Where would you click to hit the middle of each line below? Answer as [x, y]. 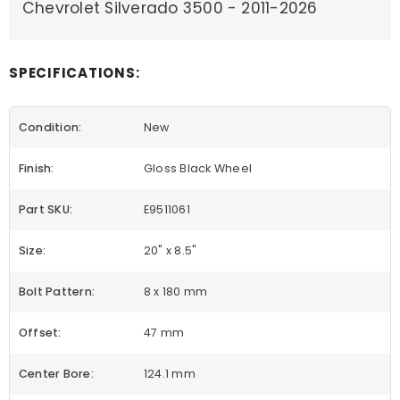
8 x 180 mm [176, 292]
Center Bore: [56, 374]
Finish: [37, 169]
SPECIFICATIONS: [75, 73]
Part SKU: [46, 210]
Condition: [50, 128]
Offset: [40, 333]
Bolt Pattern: [57, 292]
